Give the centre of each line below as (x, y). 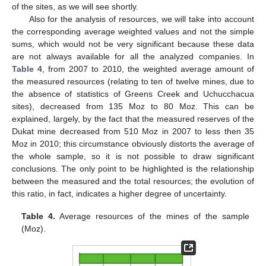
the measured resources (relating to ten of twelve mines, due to (133, 81)
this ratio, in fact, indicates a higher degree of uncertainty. (119, 193)
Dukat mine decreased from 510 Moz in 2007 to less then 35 (133, 131)
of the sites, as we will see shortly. (75, 6)
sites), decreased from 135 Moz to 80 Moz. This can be (133, 106)
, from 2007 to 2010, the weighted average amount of (148, 69)
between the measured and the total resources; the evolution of (133, 181)
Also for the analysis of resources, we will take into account (141, 19)
